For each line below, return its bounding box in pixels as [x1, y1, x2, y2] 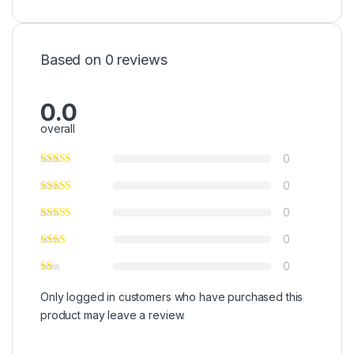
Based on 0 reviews [40, 51, 168, 68]
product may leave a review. [40, 308, 186, 322]
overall [40, 122, 76, 136]
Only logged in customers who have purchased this [40, 290, 303, 304]
